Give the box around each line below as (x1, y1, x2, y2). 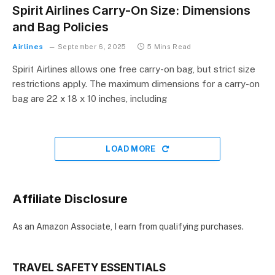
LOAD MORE (106, 144, 158, 153)
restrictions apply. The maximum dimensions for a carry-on (12, 79, 260, 89)
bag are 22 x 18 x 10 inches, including (12, 93, 167, 104)
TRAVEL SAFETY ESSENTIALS (12, 261, 166, 274)
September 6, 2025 (58, 43, 126, 50)
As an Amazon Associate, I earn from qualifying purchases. (12, 222, 244, 231)
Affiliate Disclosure (12, 192, 128, 206)
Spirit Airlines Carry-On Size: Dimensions (12, 3, 250, 18)
